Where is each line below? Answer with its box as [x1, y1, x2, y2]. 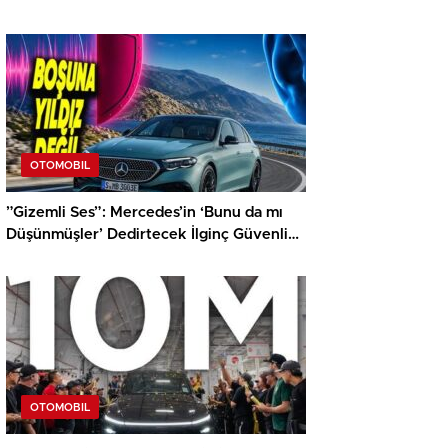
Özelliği [6, 249, 60, 265]
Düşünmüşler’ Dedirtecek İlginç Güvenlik [6, 227, 297, 243]
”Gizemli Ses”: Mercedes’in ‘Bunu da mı [6, 205, 283, 221]
